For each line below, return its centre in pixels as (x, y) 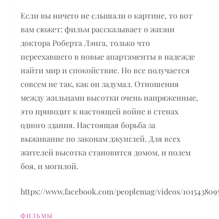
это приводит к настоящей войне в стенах (100, 111)
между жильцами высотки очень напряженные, (109, 97)
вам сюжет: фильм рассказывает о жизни (98, 29)
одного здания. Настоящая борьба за (88, 125)
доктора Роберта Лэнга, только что (86, 43)
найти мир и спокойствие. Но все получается (105, 70)
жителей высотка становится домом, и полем (106, 152)
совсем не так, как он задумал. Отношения (100, 84)
